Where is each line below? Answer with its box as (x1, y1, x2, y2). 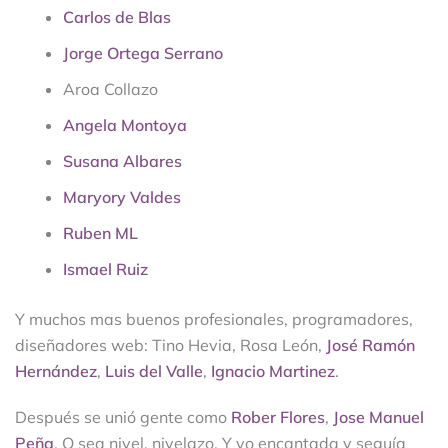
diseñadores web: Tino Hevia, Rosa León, (15, 334, 326, 355)
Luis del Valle (105, 360, 203, 381)
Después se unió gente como (15, 406, 231, 427)
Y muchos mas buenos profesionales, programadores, (15, 308, 413, 329)
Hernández (15, 360, 97, 381)
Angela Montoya (63, 114, 187, 135)
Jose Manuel (333, 406, 424, 427)
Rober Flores (231, 406, 325, 427)
